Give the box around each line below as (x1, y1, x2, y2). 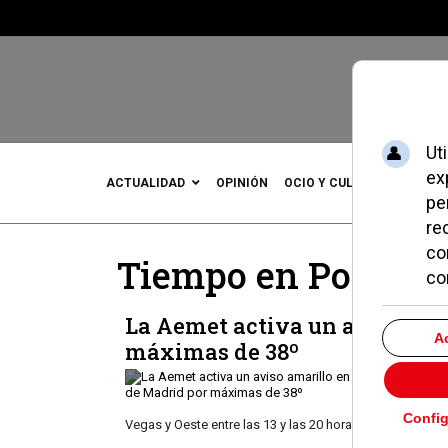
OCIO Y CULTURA (284, 176, 385, 190)
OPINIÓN (216, 176, 268, 190)
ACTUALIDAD (106, 176, 185, 190)
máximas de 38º (125, 337, 299, 366)
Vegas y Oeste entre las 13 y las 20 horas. (125, 417, 362, 432)
